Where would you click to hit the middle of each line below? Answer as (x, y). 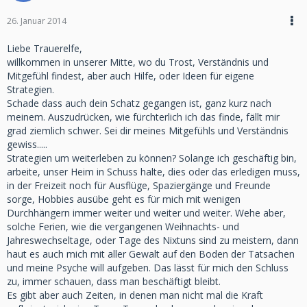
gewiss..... (27, 144)
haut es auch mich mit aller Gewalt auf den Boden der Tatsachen (151, 254)
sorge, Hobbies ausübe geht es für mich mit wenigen (124, 199)
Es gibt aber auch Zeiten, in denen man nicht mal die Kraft (135, 295)
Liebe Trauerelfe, (45, 48)
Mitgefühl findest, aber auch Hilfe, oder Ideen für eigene (131, 76)
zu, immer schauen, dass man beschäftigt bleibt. (114, 281)
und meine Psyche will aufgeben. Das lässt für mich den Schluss (148, 268)
